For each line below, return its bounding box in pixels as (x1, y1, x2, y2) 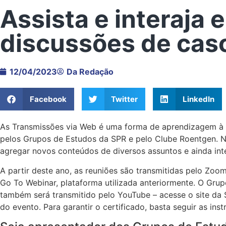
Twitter (111, 94, 138, 104)
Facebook (29, 94, 67, 104)
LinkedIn (182, 94, 214, 104)
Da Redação (67, 67, 114, 77)
